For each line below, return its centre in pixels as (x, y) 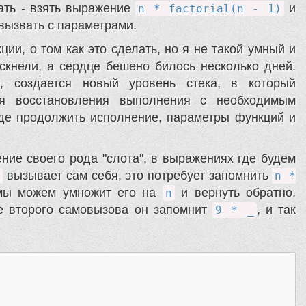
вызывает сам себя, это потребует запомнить (138, 176)
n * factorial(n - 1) (210, 9)
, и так (276, 210)
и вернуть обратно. (235, 193)
